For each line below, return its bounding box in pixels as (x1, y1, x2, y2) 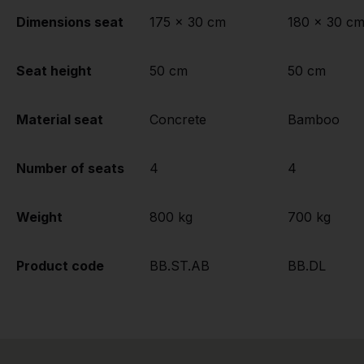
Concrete (149, 111, 206, 128)
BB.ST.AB (149, 258, 210, 275)
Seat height (16, 63, 92, 80)
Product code (16, 258, 104, 275)
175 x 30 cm (149, 14, 226, 31)
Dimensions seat (16, 14, 123, 31)
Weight (16, 209, 63, 226)
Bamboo (288, 111, 340, 128)
